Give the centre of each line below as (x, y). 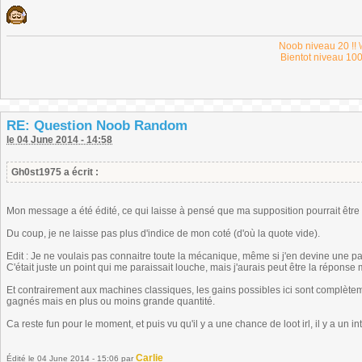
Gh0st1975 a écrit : (55, 172)
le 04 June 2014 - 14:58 (59, 140)
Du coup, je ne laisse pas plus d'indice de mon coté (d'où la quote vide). (163, 234)
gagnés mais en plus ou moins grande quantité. (111, 301)
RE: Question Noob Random (97, 126)
